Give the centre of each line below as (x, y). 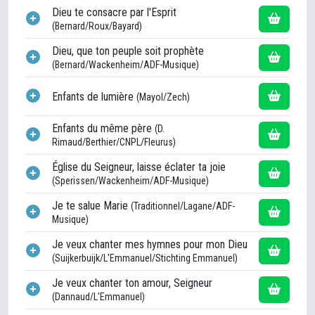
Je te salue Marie (91, 206)
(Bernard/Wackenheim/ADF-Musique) (126, 65)
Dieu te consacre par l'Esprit (114, 13)
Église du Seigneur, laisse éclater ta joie (139, 167)
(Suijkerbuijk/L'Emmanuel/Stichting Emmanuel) (145, 258)
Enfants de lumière (94, 96)
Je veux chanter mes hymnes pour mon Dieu (150, 245)
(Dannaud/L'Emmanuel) (98, 297)
